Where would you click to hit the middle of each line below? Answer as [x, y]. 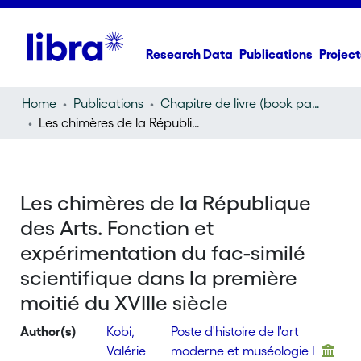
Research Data [190, 54]
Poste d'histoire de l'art [234, 331]
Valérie [128, 351]
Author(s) [49, 331]
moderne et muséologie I [244, 351]
